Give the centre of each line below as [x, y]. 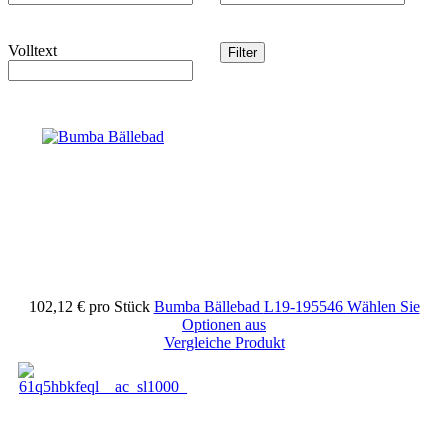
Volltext [32, 50]
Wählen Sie [383, 306]
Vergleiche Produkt [224, 342]
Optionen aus [224, 324]
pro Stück [119, 306]
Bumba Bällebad [208, 306]
